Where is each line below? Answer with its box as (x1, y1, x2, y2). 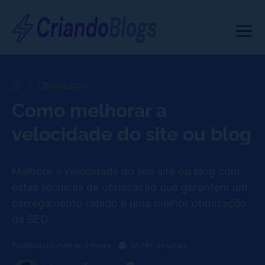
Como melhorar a (12, 99, 167, 121)
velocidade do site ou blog (12, 123, 251, 145)
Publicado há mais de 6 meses (12, 241, 111, 250)
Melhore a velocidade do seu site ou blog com (12, 164, 240, 177)
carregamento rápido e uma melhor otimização (12, 196, 247, 209)
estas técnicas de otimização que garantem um (12, 180, 248, 193)
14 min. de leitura (131, 241, 187, 250)
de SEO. (12, 212, 51, 225)
